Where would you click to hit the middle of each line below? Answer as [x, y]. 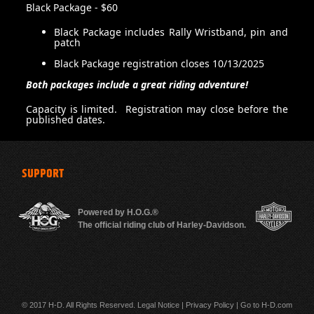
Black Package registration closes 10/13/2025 [159, 64]
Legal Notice [158, 305]
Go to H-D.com [266, 305]
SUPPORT [43, 173]
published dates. [66, 120]
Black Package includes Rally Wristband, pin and [171, 32]
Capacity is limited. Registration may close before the [157, 109]
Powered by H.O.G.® [118, 212]
